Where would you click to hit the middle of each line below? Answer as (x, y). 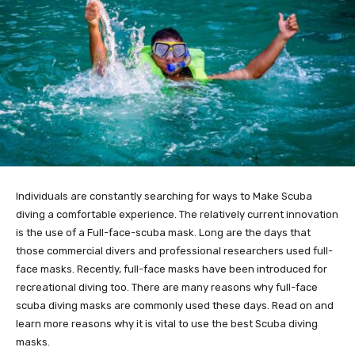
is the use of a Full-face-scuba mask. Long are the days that (163, 232)
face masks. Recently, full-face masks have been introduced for (172, 269)
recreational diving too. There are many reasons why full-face (167, 287)
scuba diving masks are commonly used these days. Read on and (175, 305)
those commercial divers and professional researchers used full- (174, 250)
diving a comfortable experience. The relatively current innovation (177, 214)
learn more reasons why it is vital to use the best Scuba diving (167, 323)
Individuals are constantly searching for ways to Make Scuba (164, 196)
